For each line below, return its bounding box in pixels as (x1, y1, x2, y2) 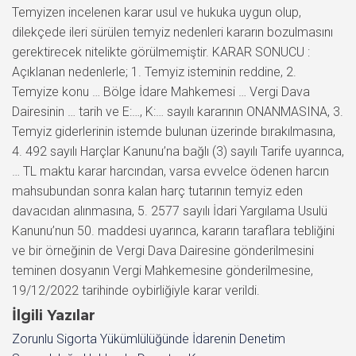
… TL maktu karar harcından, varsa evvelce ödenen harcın (12, 163, 329, 179)
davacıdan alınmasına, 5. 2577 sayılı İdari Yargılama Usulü (12, 203, 327, 219)
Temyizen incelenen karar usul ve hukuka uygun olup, (12, 4, 301, 20)
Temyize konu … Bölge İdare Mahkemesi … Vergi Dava (12, 83, 310, 99)
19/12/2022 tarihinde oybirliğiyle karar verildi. (12, 282, 260, 298)
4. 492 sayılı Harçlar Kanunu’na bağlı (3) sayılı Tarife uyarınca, (12, 143, 344, 159)
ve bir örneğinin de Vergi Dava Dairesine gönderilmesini (12, 242, 314, 258)
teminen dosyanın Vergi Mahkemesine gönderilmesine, (12, 262, 313, 278)
